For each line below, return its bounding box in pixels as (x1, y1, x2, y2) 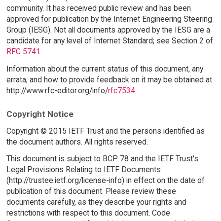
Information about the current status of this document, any (6, 64, 203, 74)
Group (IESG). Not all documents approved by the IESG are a (6, 25, 210, 35)
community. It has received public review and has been (6, 3, 191, 13)
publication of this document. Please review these (6, 186, 176, 196)
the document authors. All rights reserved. (6, 137, 148, 147)
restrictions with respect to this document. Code (6, 208, 170, 218)
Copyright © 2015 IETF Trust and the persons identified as (6, 126, 205, 136)
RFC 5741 (6, 47, 40, 57)
